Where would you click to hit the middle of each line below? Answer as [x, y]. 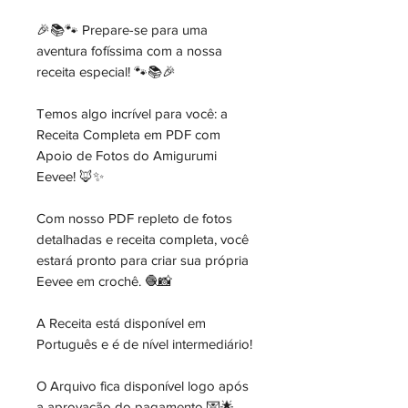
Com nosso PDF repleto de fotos [134, 218]
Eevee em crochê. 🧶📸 [104, 281]
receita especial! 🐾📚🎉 [106, 71]
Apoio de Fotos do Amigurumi [127, 155]
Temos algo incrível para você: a [132, 113]
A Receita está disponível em [121, 323]
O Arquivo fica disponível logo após [143, 386]
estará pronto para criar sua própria [143, 260]
